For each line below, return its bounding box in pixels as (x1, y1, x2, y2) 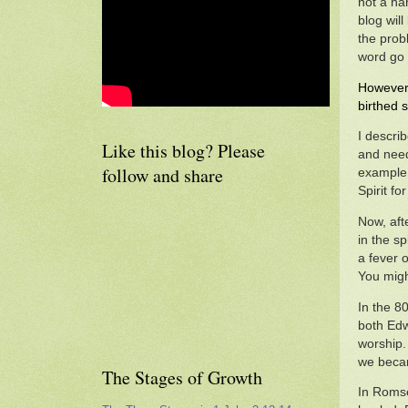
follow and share (102, 163, 223, 188)
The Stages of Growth (102, 365, 262, 390)
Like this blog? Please (102, 138, 265, 163)
